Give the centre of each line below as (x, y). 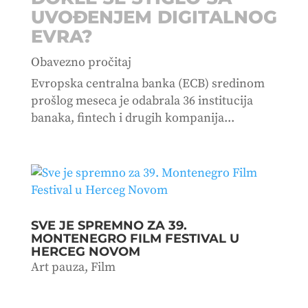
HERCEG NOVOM (85, 251)
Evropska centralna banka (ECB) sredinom (147, 83)
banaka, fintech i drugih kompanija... (132, 118)
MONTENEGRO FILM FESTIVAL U (135, 238)
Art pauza (57, 267)
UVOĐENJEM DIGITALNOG (154, 17)
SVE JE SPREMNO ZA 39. (109, 225)
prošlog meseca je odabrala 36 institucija (142, 100)
